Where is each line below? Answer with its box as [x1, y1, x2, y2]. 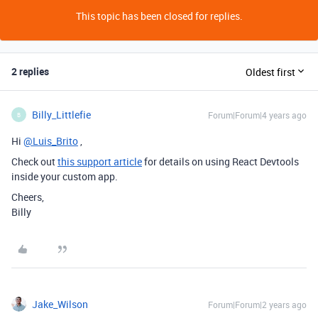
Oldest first [246, 65, 295, 79]
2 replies [11, 65, 49, 78]
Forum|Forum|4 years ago [208, 109, 307, 121]
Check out [11, 155, 57, 168]
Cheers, [11, 190, 44, 204]
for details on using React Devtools [142, 155, 299, 168]
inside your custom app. [11, 170, 118, 183]
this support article [57, 155, 142, 168]
